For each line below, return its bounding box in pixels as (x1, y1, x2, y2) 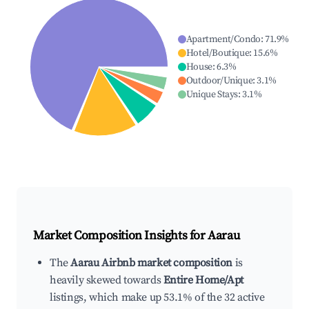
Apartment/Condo (186, 33, 261, 46)
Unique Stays (186, 88, 238, 101)
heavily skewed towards (50, 273, 163, 288)
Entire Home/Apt (163, 273, 243, 288)
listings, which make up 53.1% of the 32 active (50, 290, 265, 305)
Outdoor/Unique (186, 74, 253, 88)
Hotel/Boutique (186, 47, 250, 60)
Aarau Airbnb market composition (70, 256, 233, 270)
